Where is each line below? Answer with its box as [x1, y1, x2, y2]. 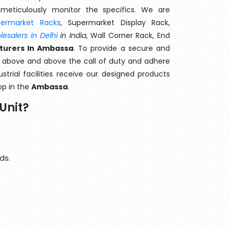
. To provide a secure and [73, 43, 170, 53]
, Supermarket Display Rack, [60, 17, 170, 28]
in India [57, 30, 86, 41]
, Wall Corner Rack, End [86, 30, 170, 41]
